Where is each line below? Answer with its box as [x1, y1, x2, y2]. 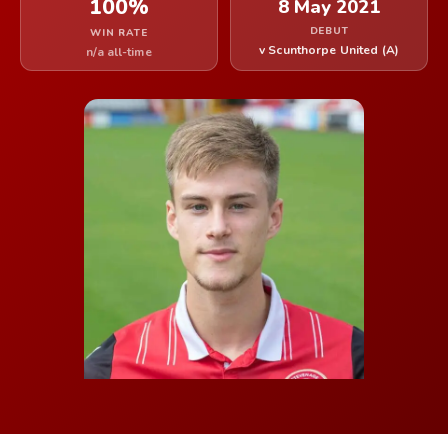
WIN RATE [90, 26, 148, 40]
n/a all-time [86, 44, 152, 60]
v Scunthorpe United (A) [259, 42, 399, 58]
